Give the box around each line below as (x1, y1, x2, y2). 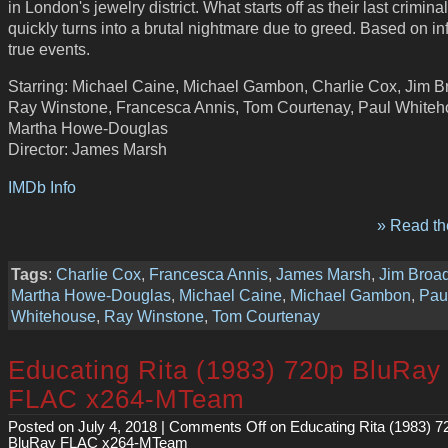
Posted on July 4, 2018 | (8, 418, 169, 435)
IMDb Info (8, 178, 76, 197)
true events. (8, 39, 90, 58)
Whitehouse (11, 307, 96, 326)
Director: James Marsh (8, 140, 167, 159)
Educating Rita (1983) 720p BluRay (8, 355, 441, 384)
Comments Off (169, 418, 266, 435)
